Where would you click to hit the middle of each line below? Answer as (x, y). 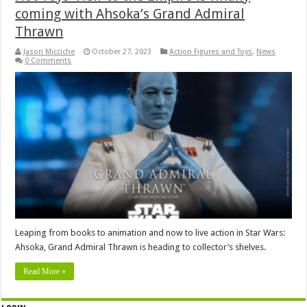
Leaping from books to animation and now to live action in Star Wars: (150, 233)
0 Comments (48, 60)
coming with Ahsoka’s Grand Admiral (130, 13)
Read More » (45, 272)
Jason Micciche (49, 51)
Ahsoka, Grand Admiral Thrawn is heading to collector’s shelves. (141, 247)
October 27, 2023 (122, 51)
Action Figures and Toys (211, 51)
